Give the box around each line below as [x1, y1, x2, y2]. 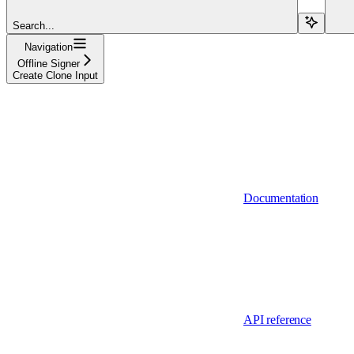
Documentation [243, 190, 318, 205]
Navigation [24, 40, 73, 53]
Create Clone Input [13, 69, 98, 81]
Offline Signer [17, 57, 80, 70]
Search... [13, 19, 55, 32]
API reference [243, 312, 311, 326]
